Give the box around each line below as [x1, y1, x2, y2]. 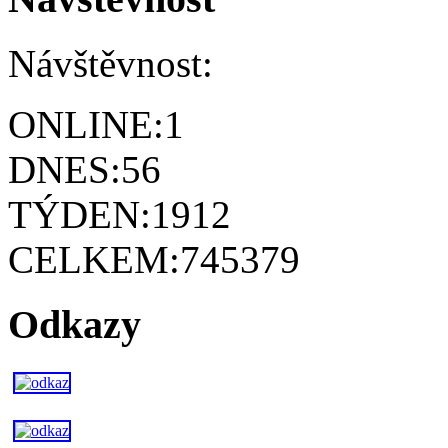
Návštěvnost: [8, 42, 213, 86]
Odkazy [8, 301, 141, 347]
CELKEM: [8, 238, 180, 282]
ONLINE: [8, 103, 164, 147]
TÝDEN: [8, 193, 151, 237]
